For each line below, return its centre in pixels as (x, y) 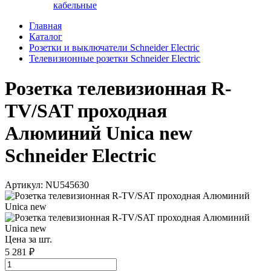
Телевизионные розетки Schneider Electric (115, 59)
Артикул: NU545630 (47, 185)
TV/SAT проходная (86, 110)
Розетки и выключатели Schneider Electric (114, 48)
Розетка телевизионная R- (118, 88)
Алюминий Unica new (99, 133)
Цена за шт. (28, 240)
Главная (45, 26)
